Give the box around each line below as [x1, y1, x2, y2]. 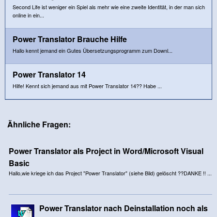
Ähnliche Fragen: [7, 118, 71, 130]
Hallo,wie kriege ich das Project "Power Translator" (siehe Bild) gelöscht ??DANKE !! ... [8, 169, 212, 177]
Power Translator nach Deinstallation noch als [39, 202, 208, 214]
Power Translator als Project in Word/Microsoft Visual [8, 145, 203, 156]
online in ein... [13, 11, 44, 19]
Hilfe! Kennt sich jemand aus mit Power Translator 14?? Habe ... [13, 81, 162, 90]
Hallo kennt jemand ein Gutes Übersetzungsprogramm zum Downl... [13, 46, 172, 54]
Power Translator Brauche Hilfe [13, 33, 127, 45]
